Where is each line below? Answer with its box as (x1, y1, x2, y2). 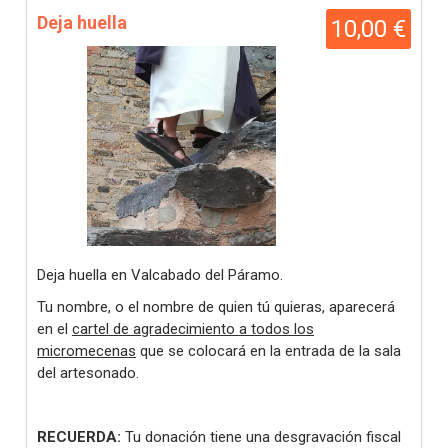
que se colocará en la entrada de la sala (136, 342, 401, 360)
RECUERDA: (37, 428, 121, 446)
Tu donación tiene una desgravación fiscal (121, 428, 401, 446)
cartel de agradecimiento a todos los (72, 320, 314, 338)
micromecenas (37, 342, 136, 360)
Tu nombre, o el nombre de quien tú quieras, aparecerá (37, 298, 395, 316)
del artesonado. (37, 364, 139, 382)
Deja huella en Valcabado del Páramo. (37, 266, 283, 284)
